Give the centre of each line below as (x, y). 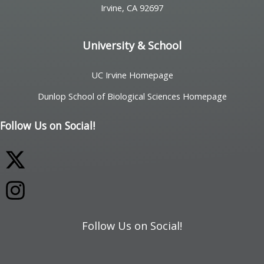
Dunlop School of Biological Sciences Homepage (132, 96)
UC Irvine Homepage (132, 75)
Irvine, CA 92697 (132, 7)
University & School (132, 45)
